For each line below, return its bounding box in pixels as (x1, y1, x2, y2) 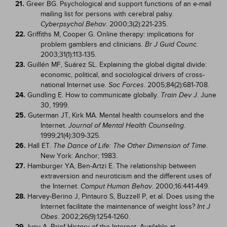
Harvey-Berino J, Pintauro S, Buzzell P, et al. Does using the (27, 192, 214, 201)
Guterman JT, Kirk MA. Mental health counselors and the (28, 111, 204, 120)
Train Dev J (161, 91, 197, 99)
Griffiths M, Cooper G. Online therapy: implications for (27, 30, 194, 39)
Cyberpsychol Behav (41, 20, 106, 28)
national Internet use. (41, 81, 108, 89)
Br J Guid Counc (145, 41, 197, 48)
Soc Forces (108, 81, 144, 89)
